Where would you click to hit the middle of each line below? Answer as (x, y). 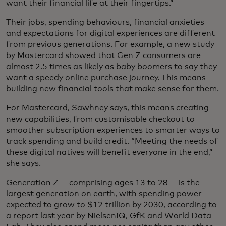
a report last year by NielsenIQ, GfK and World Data (109, 216)
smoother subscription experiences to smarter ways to (113, 130)
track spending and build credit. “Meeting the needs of (112, 142)
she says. (23, 164)
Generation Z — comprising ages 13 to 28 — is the (103, 183)
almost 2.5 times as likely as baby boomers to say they (111, 67)
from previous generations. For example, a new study (110, 45)
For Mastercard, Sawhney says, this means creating (107, 108)
